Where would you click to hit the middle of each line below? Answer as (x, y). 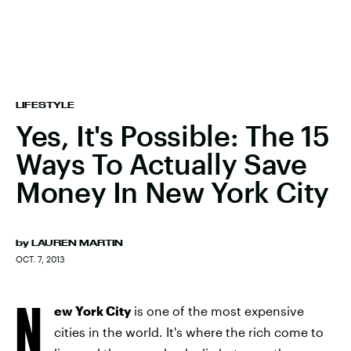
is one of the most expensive (217, 311)
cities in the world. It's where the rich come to (189, 332)
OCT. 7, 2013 (40, 259)
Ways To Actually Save (161, 164)
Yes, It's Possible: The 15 (173, 136)
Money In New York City (173, 192)
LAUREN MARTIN (77, 243)
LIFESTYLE (45, 105)
